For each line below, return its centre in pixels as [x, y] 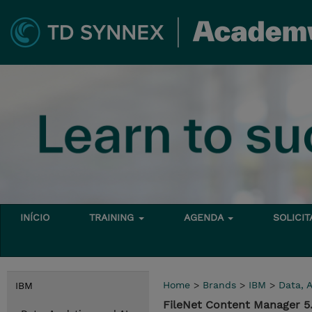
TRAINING [114, 217]
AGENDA [205, 217]
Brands [219, 285]
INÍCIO [35, 217]
